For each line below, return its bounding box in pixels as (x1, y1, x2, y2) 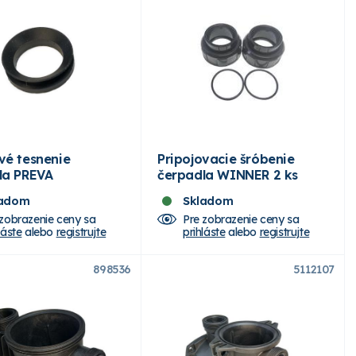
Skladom (183, 193, 234, 208)
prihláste (183, 224, 226, 239)
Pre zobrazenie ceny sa (183, 211, 300, 226)
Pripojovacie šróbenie (157, 150, 295, 167)
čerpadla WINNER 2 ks (157, 166, 298, 183)
